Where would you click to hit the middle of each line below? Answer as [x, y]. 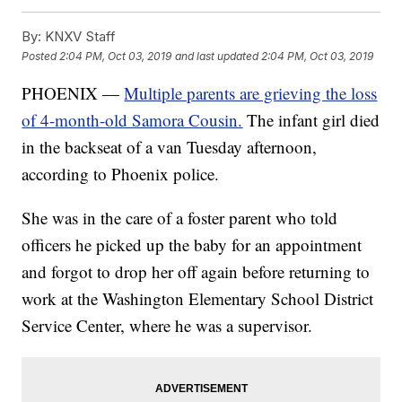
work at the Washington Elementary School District [198, 299]
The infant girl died [314, 120]
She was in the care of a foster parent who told [180, 218]
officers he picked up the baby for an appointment [192, 245]
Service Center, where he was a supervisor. [167, 326]
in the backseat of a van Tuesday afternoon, [170, 147]
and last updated [217, 56]
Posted [41, 56]
